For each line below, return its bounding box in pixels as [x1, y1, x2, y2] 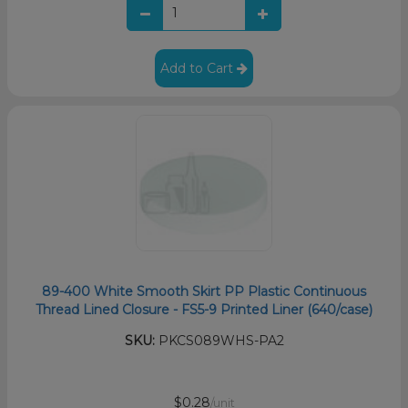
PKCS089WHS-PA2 [154, 331, 284, 349]
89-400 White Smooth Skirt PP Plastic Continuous [42, 282, 366, 300]
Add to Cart [160, 59, 237, 76]
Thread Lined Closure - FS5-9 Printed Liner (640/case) [36, 301, 372, 318]
